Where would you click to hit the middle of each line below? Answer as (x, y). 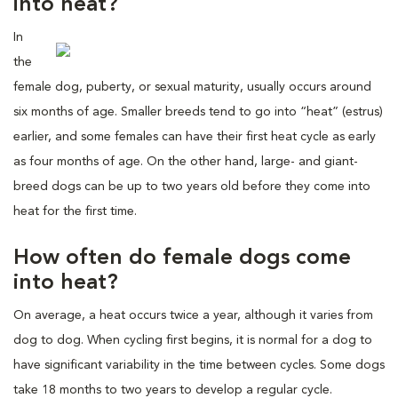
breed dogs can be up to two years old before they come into (192, 186)
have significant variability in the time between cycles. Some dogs (199, 365)
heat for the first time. (75, 211)
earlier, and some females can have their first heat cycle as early (195, 136)
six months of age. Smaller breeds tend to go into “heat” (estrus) (198, 111)
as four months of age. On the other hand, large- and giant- (186, 161)
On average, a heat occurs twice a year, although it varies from (193, 315)
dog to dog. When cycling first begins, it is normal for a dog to (193, 340)
